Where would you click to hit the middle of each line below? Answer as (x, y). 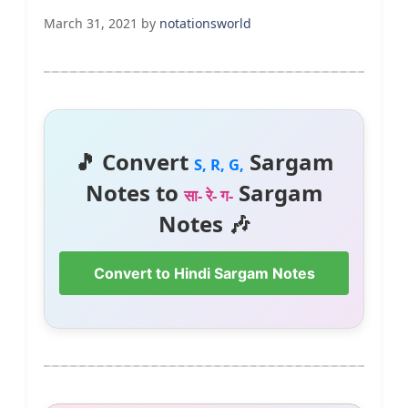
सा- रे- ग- (208, 196)
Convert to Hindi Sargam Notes (204, 274)
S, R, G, (219, 165)
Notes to (134, 193)
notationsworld (205, 24)
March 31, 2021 (91, 24)
